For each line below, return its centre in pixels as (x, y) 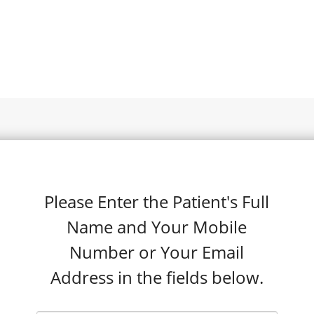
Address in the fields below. (157, 277)
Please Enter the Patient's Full (157, 202)
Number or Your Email (157, 252)
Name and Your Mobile (157, 227)
